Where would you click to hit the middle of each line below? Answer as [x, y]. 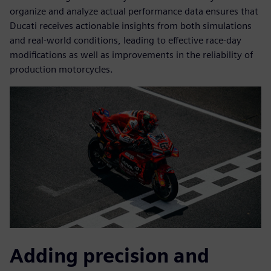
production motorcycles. [61, 70]
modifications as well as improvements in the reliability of [131, 55]
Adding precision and [109, 256]
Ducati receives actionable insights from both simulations [131, 26]
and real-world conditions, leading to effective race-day [126, 41]
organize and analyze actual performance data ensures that [134, 11]
